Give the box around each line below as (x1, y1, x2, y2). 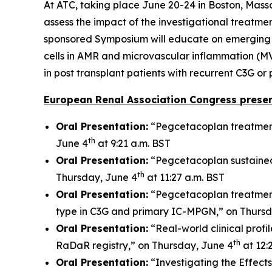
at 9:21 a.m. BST (95, 137, 171, 149)
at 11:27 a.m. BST (144, 171, 225, 183)
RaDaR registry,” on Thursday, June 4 (56, 239, 233, 251)
